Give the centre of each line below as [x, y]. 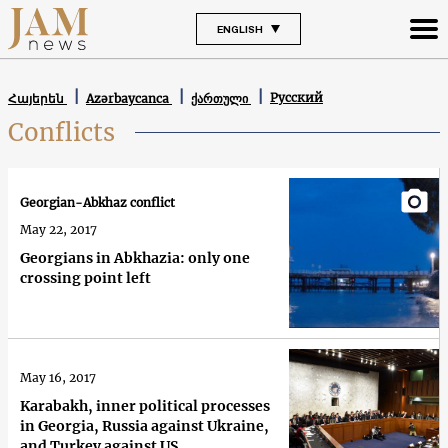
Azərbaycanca [129, 98]
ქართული [221, 98]
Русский [296, 98]
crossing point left [85, 278]
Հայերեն [37, 98]
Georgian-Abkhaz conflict [97, 203]
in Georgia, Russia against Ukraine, [144, 425]
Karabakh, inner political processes [145, 405]
